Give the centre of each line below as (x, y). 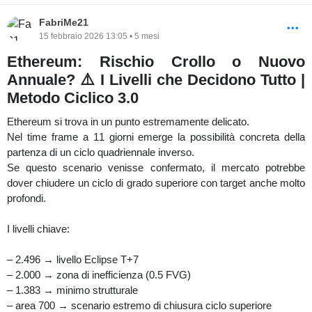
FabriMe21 (64, 22)
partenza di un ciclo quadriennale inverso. (101, 152)
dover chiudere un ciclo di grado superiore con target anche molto (156, 182)
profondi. (26, 198)
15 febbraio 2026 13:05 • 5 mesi (99, 36)
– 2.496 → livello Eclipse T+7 (73, 259)
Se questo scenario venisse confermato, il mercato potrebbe (156, 167)
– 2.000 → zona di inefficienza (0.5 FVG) (99, 274)
